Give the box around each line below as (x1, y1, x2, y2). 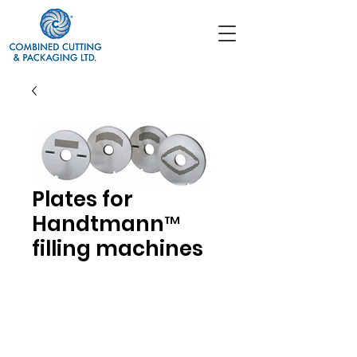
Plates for (32, 185, 133, 214)
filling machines (32, 234, 203, 263)
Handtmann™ (32, 210, 180, 238)
